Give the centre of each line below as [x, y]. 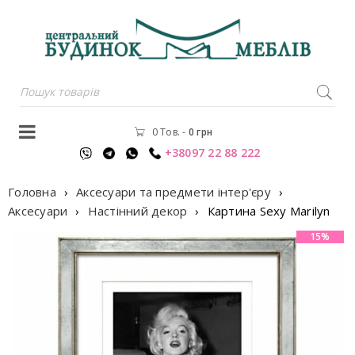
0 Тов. [166, 132]
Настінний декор [137, 210]
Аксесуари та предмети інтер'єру [174, 191]
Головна [32, 191]
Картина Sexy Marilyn [269, 210]
